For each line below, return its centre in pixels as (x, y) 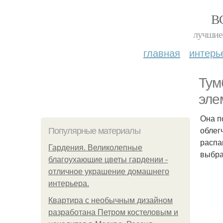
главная (162, 53)
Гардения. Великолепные (95, 148)
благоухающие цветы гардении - (108, 160)
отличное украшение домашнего (109, 171)
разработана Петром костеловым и (113, 212)
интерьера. (69, 183)
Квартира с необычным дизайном (111, 200)
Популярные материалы (94, 131)
